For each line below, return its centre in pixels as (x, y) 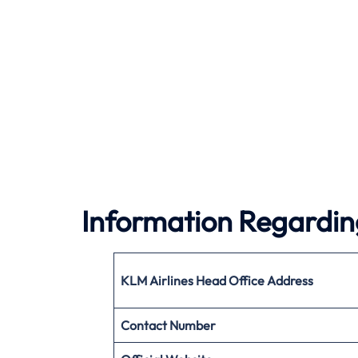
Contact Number (168, 325)
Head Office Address (255, 280)
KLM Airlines (157, 280)
